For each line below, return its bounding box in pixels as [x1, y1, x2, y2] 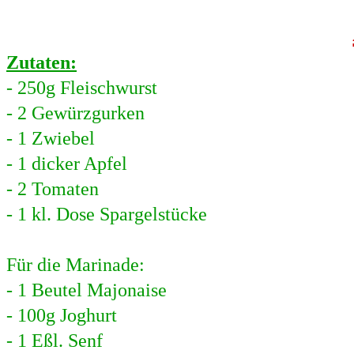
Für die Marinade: [6, 254, 145, 275]
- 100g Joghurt [6, 305, 117, 326]
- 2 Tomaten [6, 179, 99, 199]
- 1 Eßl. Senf [6, 330, 103, 351]
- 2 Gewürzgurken [6, 103, 145, 123]
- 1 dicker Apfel [6, 153, 127, 174]
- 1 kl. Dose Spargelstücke [6, 204, 207, 224]
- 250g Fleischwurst [6, 77, 157, 98]
